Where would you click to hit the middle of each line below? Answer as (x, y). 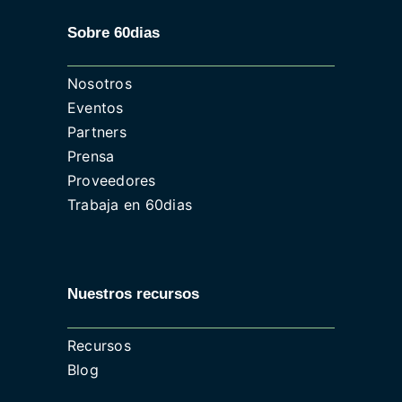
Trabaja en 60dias (130, 205)
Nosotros (99, 84)
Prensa (91, 157)
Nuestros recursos (133, 293)
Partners (96, 132)
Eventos (95, 108)
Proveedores (111, 181)
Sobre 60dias (113, 32)
